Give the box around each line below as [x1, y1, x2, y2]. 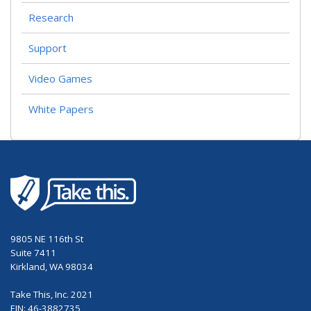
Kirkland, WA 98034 [10, 260, 93, 274]
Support [28, 40, 67, 55]
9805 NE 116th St [10, 233, 83, 246]
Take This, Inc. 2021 [10, 288, 93, 301]
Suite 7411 [10, 246, 56, 260]
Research [28, 10, 74, 24]
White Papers [28, 101, 94, 116]
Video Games [28, 71, 92, 85]
